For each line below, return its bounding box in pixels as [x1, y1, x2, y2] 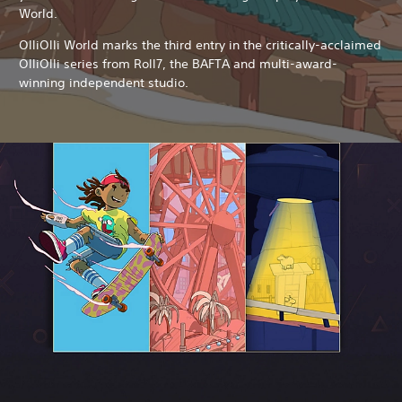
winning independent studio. [19, 74, 192, 91]
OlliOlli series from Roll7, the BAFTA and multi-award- [19, 55, 337, 72]
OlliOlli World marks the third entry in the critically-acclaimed [19, 36, 381, 53]
